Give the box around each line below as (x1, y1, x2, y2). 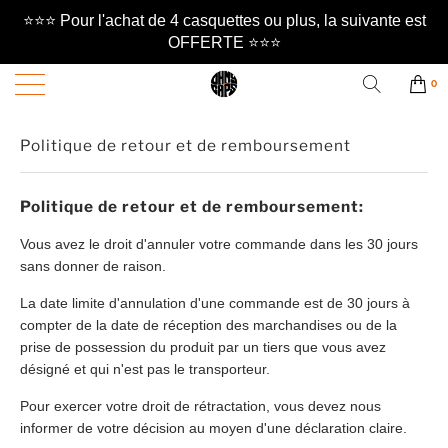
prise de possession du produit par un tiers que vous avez (20, 338, 386, 355)
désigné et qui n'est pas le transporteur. (20, 360, 270, 377)
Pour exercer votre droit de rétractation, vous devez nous (20, 397, 381, 414)
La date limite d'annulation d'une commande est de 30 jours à (20, 294, 410, 311)
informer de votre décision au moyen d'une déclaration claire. (20, 419, 407, 436)
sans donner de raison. (20, 257, 166, 274)
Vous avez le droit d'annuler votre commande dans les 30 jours (20, 235, 418, 252)
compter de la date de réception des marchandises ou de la (20, 316, 397, 333)
